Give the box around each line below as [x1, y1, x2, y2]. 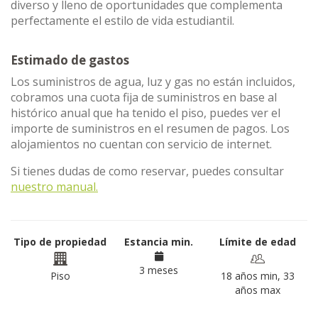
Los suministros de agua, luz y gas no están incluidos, [11, 74, 295, 89]
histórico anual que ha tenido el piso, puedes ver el [11, 105, 280, 121]
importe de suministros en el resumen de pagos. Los [11, 121, 290, 136]
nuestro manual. [11, 179, 98, 194]
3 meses [139, 263, 179, 277]
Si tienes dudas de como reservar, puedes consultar [11, 163, 284, 179]
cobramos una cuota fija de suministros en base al [11, 89, 277, 105]
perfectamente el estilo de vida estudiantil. [11, 13, 234, 28]
